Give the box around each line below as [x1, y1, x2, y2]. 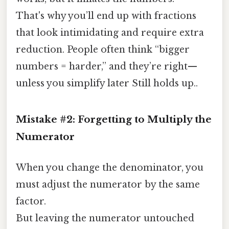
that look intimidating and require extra [16, 27, 204, 39]
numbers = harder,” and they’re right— [16, 61, 197, 73]
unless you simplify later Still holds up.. [16, 78, 198, 89]
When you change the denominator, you [16, 162, 203, 173]
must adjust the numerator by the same [16, 178, 200, 190]
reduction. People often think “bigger [16, 44, 190, 56]
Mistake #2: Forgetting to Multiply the [16, 113, 212, 126]
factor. [16, 195, 46, 207]
